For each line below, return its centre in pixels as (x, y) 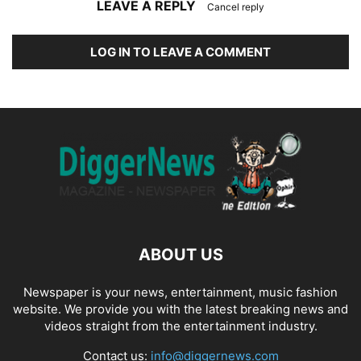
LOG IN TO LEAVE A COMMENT (180, 52)
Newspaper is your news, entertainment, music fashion (180, 292)
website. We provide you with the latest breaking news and (180, 309)
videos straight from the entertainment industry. (180, 326)
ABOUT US (180, 255)
